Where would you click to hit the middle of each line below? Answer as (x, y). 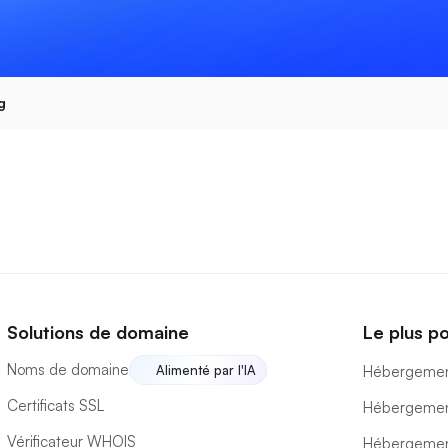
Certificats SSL (55, 405)
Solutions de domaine (98, 332)
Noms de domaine (68, 369)
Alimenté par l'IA (206, 369)
